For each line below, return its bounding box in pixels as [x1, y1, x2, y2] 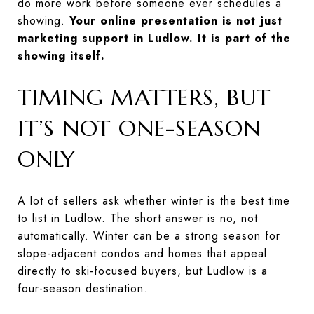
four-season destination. [18, 280, 148, 296]
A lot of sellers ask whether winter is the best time [18, 192, 290, 209]
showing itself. [18, 47, 105, 64]
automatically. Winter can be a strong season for [18, 227, 280, 244]
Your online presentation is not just [69, 12, 282, 29]
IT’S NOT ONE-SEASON [18, 114, 261, 142]
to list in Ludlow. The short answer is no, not [18, 210, 258, 226]
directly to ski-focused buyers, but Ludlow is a [18, 262, 268, 279]
